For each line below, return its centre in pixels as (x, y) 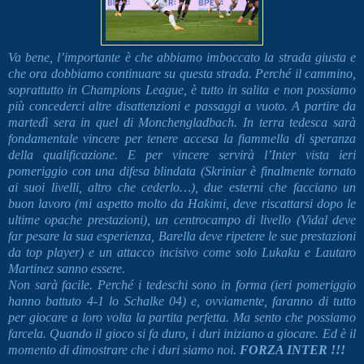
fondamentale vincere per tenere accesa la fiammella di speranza (182, 139)
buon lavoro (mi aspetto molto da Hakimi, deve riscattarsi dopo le (182, 204)
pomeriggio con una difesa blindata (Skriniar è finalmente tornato (182, 171)
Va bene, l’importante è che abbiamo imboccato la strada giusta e (182, 58)
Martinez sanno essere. (68, 269)
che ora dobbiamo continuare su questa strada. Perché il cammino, (182, 74)
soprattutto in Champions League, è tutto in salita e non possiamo (182, 90)
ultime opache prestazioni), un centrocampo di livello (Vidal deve (182, 220)
